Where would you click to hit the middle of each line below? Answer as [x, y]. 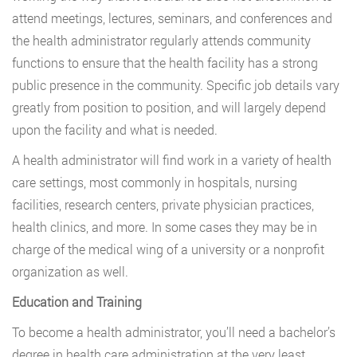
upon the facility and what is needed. [115, 130]
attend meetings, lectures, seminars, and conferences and [172, 18]
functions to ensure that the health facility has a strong [165, 63]
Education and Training [77, 302]
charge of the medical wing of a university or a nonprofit [168, 249]
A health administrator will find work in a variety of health [172, 160]
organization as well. [70, 272]
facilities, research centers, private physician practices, [163, 205]
